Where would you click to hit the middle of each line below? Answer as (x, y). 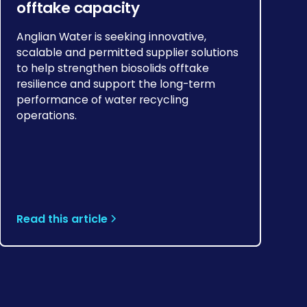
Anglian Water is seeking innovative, (112, 37)
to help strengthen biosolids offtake (113, 69)
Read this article (62, 219)
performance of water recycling (103, 100)
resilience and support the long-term (116, 84)
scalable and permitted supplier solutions (128, 53)
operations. (47, 116)
